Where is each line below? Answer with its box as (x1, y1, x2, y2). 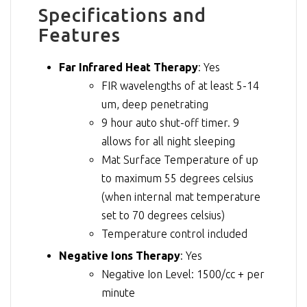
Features (38, 25, 121, 46)
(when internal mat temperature (101, 190, 260, 203)
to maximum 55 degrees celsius (101, 171, 254, 184)
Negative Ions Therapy (59, 249, 180, 262)
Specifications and (38, 5, 206, 26)
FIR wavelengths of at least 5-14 (101, 79, 259, 92)
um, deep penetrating (101, 97, 208, 110)
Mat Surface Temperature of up (101, 153, 258, 166)
